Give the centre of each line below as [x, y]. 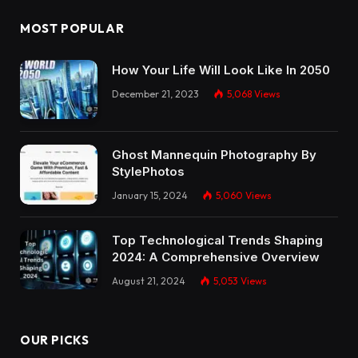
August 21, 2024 [149, 280]
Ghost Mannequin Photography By [214, 155]
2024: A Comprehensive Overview [216, 257]
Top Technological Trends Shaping [217, 240]
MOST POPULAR [72, 28]
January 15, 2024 [150, 196]
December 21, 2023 [155, 93]
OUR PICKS [55, 340]
